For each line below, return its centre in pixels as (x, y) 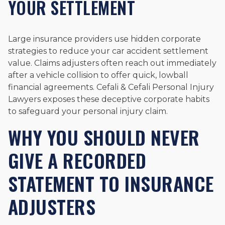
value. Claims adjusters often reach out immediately (112, 63)
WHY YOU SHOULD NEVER (104, 137)
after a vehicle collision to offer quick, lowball (98, 75)
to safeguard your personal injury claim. (88, 111)
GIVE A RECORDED (77, 160)
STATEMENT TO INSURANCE (111, 183)
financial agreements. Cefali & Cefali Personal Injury (111, 87)
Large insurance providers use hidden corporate (104, 39)
